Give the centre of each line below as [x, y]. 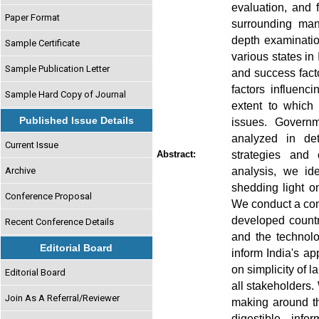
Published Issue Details [77, 120]
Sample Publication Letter [58, 68]
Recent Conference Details [60, 221]
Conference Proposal [49, 196]
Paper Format [33, 17]
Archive [21, 170]
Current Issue [32, 145]
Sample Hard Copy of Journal [66, 94]
